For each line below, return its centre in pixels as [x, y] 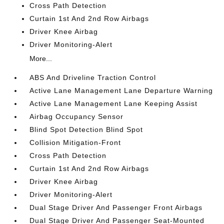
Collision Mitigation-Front [75, 142]
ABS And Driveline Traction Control [93, 77]
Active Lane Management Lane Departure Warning [121, 90]
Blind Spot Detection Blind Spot [86, 129]
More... [41, 58]
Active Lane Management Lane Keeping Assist [114, 103]
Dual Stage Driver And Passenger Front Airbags [116, 207]
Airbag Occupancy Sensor [77, 116]
